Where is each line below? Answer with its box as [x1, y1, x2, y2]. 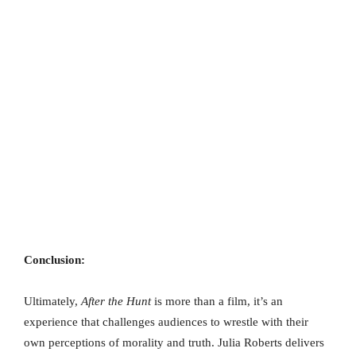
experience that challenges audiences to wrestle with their [24, 315, 308, 329]
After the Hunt [81, 295, 151, 308]
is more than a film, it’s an [151, 295, 283, 308]
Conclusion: [24, 253, 85, 267]
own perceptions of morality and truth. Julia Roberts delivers [24, 336, 324, 350]
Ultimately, [24, 295, 81, 308]
